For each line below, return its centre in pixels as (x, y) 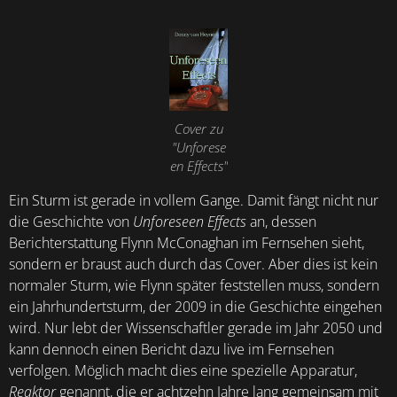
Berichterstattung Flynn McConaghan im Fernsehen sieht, (187, 243)
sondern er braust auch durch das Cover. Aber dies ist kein (193, 265)
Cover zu (198, 129)
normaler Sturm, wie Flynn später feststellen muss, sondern (194, 286)
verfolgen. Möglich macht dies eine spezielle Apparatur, (183, 371)
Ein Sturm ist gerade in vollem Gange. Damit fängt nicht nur (194, 201)
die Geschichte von (71, 222)
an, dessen (281, 222)
